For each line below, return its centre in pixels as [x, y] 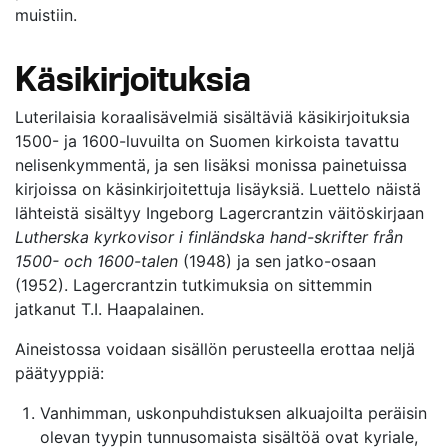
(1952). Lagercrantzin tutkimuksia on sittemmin [193, 285]
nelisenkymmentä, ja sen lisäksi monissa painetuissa [211, 165]
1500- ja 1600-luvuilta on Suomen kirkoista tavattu [207, 141]
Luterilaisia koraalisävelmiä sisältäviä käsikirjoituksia [212, 117]
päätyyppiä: [59, 373]
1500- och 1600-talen [96, 261]
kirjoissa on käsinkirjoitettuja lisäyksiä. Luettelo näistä [218, 189]
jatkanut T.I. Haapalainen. [109, 309]
